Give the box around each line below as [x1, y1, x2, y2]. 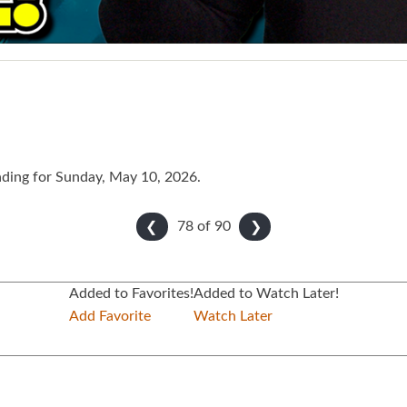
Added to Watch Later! [193, 286, 339, 302]
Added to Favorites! [68, 286, 194, 302]
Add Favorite [68, 309, 151, 324]
